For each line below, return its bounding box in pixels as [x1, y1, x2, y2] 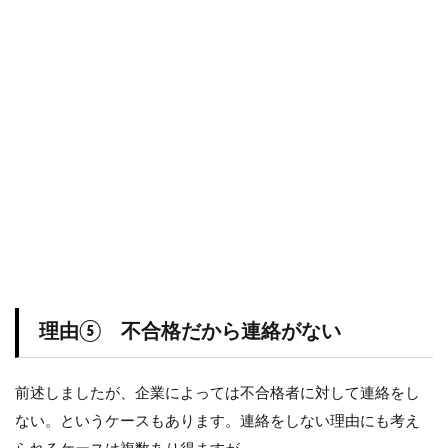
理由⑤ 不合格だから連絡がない [39, 321, 341, 342]
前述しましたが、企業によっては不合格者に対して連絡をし [15, 385, 420, 401]
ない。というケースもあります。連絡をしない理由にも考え [15, 413, 420, 429]
